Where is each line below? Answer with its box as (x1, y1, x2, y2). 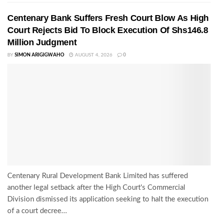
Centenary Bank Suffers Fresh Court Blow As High (7, 13, 209, 23)
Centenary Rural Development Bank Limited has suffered (7, 172, 188, 180)
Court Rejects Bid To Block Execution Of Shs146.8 (7, 25, 208, 36)
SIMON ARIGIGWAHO (15, 53, 64, 58)
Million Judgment (7, 37, 77, 48)
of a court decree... (7, 207, 67, 215)
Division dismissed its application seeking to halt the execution (7, 196, 208, 203)
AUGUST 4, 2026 (73, 53, 112, 58)
